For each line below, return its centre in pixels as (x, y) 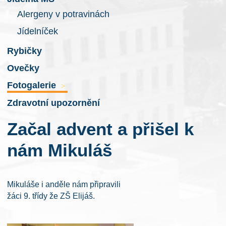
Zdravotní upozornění (53, 103)
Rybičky (24, 51)
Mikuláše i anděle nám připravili (64, 185)
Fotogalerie (33, 86)
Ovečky (23, 68)
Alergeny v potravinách (63, 14)
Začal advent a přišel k (100, 129)
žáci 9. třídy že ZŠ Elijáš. (51, 196)
